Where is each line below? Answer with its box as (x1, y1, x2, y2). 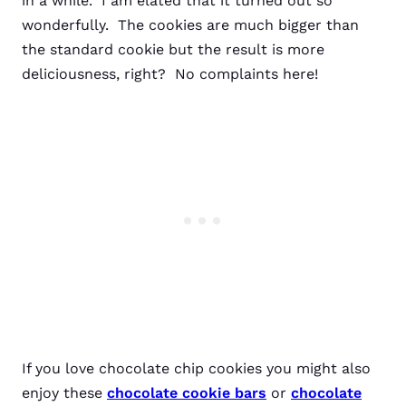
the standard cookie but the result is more (22, 41, 324, 58)
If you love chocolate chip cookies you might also (22, 360, 371, 377)
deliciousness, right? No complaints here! (22, 65, 318, 82)
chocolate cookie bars (107, 384, 266, 401)
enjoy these (22, 384, 107, 401)
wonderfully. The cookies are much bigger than (22, 16, 359, 34)
